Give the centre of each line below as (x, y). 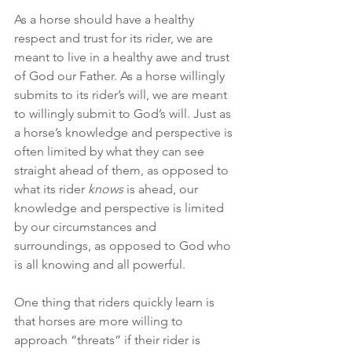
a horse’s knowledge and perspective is (125, 132)
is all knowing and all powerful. (100, 264)
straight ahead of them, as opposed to (123, 170)
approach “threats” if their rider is (109, 340)
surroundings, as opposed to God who (124, 246)
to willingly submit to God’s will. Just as (124, 114)
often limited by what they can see (111, 151)
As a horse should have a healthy (106, 19)
